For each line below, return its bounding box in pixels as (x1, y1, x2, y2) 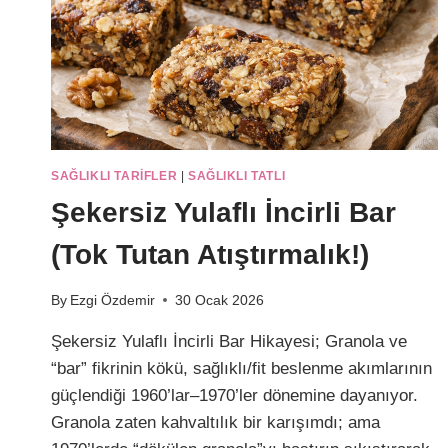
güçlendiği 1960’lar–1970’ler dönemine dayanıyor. (51, 385, 418, 405)
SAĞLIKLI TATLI (187, 169, 286, 184)
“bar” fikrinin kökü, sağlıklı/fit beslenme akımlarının (51, 358, 432, 378)
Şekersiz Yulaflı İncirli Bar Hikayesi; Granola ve (51, 331, 407, 351)
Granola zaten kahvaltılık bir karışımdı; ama (51, 412, 380, 432)
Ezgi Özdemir (70, 292, 156, 308)
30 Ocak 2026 (175, 292, 265, 308)
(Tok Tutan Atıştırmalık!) (51, 239, 369, 271)
